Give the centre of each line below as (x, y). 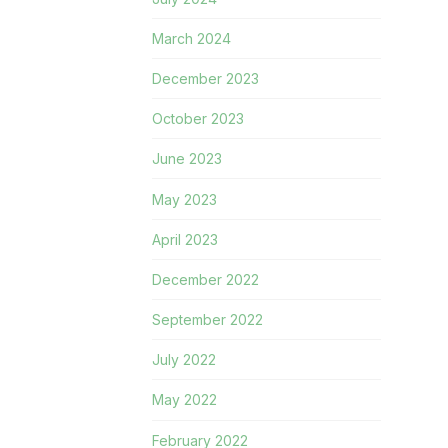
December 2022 (206, 279)
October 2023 (198, 119)
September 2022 (208, 320)
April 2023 (185, 239)
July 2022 (184, 360)
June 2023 (187, 159)
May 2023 (185, 199)
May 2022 (185, 400)
